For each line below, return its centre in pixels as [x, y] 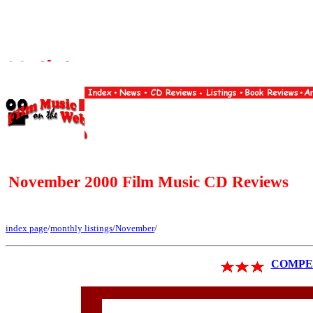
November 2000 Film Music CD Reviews [148, 182]
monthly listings [81, 228]
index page [27, 228]
